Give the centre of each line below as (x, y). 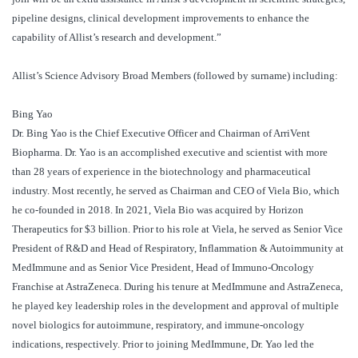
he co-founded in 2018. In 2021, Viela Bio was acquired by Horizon (158, 210)
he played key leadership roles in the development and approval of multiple (175, 306)
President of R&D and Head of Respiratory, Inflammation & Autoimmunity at (178, 249)
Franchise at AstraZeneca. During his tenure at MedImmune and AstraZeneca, (177, 287)
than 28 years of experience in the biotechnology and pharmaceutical (161, 172)
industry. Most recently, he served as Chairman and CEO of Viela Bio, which (176, 191)
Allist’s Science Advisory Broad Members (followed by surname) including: (175, 76)
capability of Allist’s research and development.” (117, 38)
